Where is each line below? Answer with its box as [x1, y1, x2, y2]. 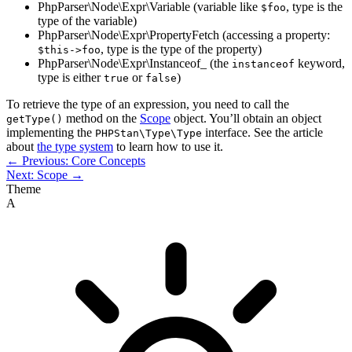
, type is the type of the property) [101, 42, 262, 56]
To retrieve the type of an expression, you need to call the [6, 97, 289, 111]
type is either [38, 70, 104, 84]
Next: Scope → [6, 167, 83, 181]
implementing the [6, 125, 95, 139]
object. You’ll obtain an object [170, 111, 321, 125]
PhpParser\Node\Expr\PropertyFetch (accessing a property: [38, 27, 330, 42]
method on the [63, 111, 140, 125]
